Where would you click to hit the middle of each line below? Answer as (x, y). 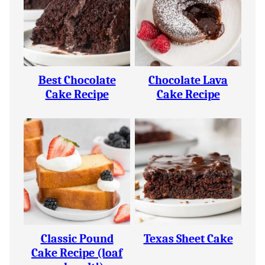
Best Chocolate (77, 80)
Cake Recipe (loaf (77, 253)
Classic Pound (77, 239)
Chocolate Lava (188, 80)
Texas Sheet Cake (188, 239)
